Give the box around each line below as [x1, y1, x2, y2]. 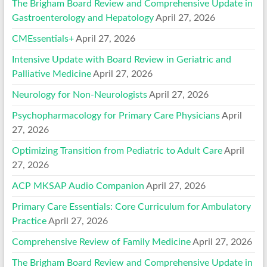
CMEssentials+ [11, 33, 74, 44]
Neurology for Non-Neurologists [11, 89, 147, 100]
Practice [11, 216, 46, 226]
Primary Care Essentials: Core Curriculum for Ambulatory [11, 201, 251, 212]
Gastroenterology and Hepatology [11, 13, 154, 23]
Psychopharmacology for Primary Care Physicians [11, 110, 220, 120]
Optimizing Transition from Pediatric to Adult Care [11, 145, 222, 156]
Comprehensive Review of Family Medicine [11, 237, 191, 247]
